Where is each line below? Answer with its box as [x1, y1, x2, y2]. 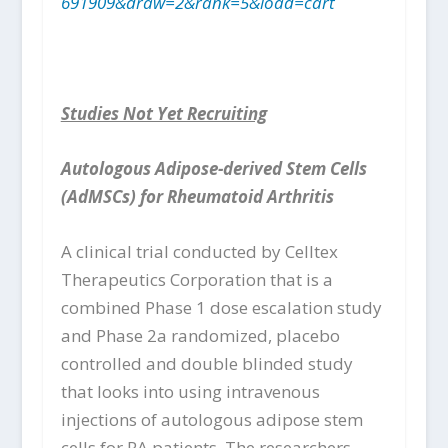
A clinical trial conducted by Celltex [60, 240, 338, 264]
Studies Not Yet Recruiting [60, 101, 267, 125]
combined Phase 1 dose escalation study [60, 296, 382, 320]
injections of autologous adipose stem [60, 408, 363, 432]
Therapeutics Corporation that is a [60, 268, 333, 292]
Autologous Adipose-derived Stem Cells [60, 156, 367, 180]
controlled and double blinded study [60, 352, 353, 376]
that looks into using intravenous [60, 380, 320, 404]
